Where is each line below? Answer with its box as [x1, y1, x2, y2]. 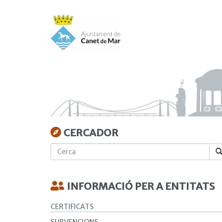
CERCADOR [63, 126, 118, 139]
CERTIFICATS [51, 202, 94, 211]
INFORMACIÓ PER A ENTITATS [67, 180, 215, 192]
